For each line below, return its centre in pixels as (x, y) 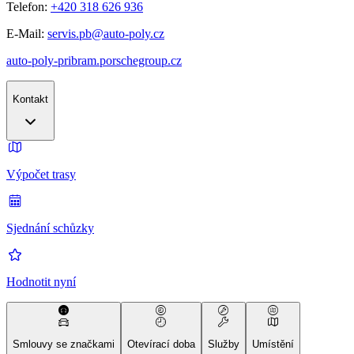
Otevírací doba (161, 345)
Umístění (273, 345)
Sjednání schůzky (50, 228)
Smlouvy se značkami (64, 345)
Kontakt (30, 100)
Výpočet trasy (41, 175)
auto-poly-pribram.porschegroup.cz (94, 61)
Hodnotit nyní (41, 282)
